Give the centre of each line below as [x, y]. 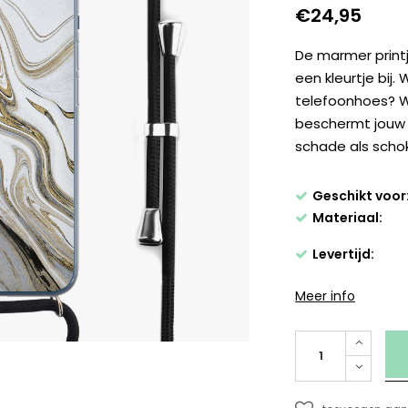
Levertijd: [344, 255]
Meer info [326, 296]
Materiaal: [348, 218]
